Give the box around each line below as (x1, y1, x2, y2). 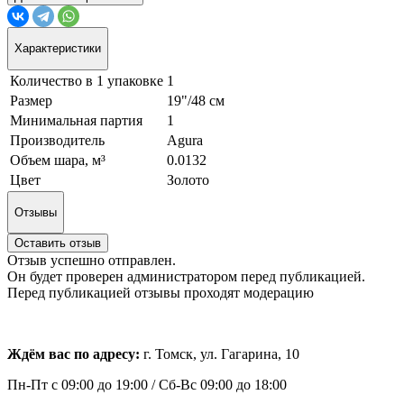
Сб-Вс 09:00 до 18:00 (159, 377, 287, 393)
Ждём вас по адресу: (7, 346, 143, 363)
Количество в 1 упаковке (10, 72, 163, 88)
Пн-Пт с (7, 377, 58, 393)
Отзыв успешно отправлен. (7, 252, 176, 269)
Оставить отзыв (14, 236, 101, 251)
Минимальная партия (10, 112, 142, 128)
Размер (10, 92, 52, 108)
